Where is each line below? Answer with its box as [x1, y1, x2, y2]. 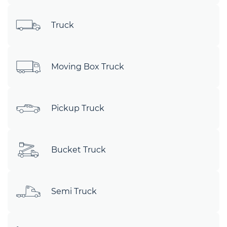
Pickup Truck [51, 103, 104, 113]
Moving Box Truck [51, 62, 124, 71]
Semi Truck [51, 186, 97, 196]
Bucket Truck [51, 145, 106, 155]
